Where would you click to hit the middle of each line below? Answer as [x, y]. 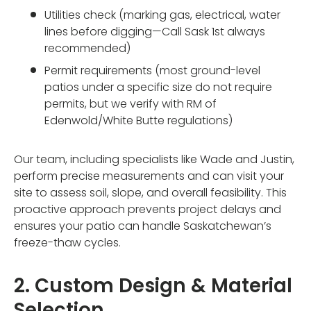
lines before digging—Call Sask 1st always [155, 31]
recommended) [87, 48]
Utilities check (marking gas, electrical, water [162, 15]
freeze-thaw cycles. [67, 242]
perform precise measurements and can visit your [149, 176]
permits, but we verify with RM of [131, 103]
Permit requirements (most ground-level [152, 70]
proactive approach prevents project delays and [148, 209]
